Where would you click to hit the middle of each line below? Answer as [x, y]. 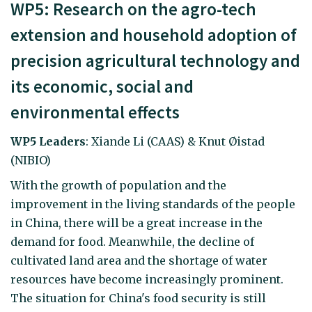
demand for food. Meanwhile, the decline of [132, 242]
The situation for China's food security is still [138, 298]
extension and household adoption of [154, 35]
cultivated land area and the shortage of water [139, 261]
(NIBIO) [31, 160]
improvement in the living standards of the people [153, 204]
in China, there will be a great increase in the [136, 223]
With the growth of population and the [118, 186]
